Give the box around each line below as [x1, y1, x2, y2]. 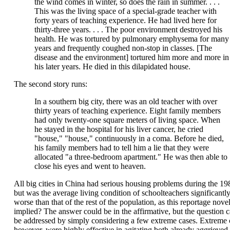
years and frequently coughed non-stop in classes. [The [34, 44, 212, 52]
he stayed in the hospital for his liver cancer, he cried [34, 125, 203, 133]
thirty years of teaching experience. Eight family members [34, 106, 221, 115]
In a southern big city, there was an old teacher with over [34, 97, 217, 106]
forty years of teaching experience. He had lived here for [34, 16, 217, 25]
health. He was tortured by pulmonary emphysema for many [34, 34, 229, 43]
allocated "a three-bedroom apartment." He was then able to [34, 152, 227, 161]
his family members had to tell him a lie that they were [34, 143, 209, 152]
